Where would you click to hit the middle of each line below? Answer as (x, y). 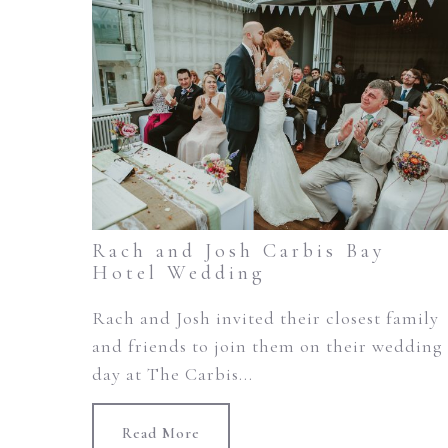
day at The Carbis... (172, 374)
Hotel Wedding (179, 273)
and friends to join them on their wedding (267, 346)
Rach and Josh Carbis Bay (239, 251)
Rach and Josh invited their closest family (265, 318)
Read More (161, 433)
